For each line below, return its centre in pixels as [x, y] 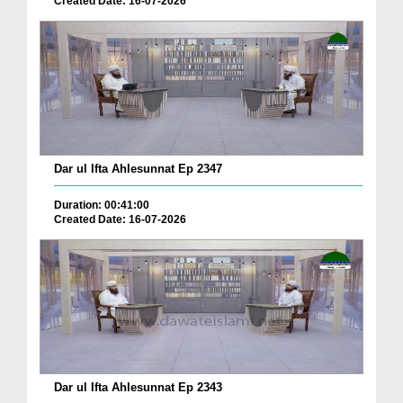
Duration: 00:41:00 [102, 206]
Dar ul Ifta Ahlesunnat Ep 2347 [138, 169]
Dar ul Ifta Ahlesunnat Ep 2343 [138, 387]
